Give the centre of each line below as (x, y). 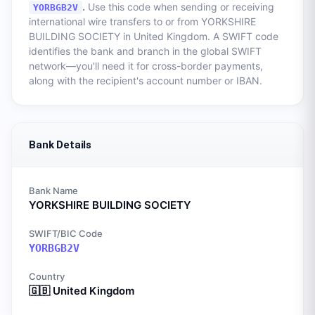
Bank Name (53, 191)
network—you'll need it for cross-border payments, (146, 66)
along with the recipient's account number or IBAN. (146, 81)
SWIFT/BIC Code (66, 233)
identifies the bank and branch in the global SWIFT (145, 51)
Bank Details (60, 145)
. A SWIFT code (243, 36)
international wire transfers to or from (115, 21)
